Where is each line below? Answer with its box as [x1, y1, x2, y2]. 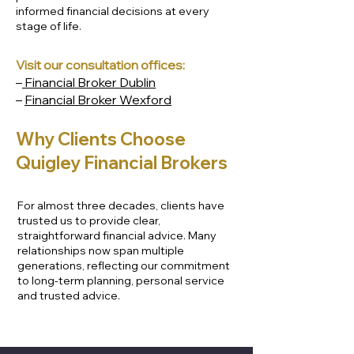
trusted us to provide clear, [17, 213, 160, 228]
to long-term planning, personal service [17, 273, 224, 288]
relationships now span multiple [17, 243, 184, 258]
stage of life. [16, 19, 81, 33]
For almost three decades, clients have [17, 198, 224, 213]
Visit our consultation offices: [16, 57, 185, 73]
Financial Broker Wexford [24, 92, 171, 107]
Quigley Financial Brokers [16, 152, 228, 174]
